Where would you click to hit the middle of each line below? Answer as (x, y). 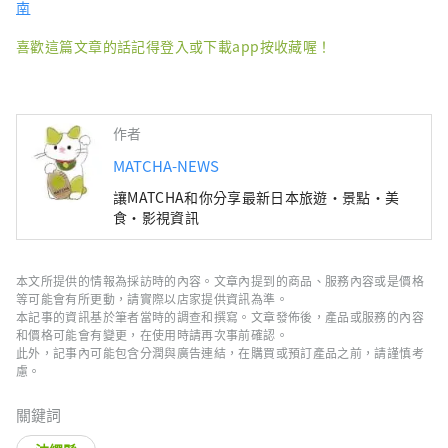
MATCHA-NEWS (166, 165)
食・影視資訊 (156, 216)
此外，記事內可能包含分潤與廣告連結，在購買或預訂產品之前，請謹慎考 (220, 352)
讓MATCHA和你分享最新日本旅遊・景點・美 (256, 196)
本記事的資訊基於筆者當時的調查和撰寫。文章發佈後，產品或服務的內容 (220, 316)
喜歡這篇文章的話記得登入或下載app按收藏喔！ (174, 45)
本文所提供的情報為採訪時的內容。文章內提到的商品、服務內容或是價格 (220, 280)
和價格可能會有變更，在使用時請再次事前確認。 (152, 334)
